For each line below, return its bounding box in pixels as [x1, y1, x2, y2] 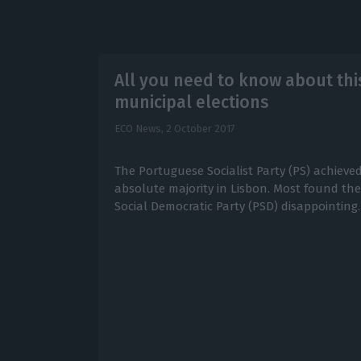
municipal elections [114, 92, 268, 114]
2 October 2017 [165, 122, 235, 135]
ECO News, [114, 122, 166, 135]
